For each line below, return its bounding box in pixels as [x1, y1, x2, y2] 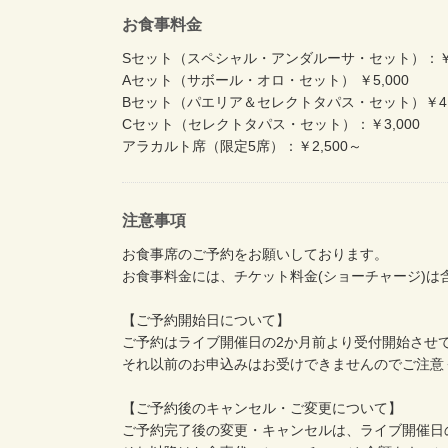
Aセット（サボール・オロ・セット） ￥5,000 [122, 71, 409, 88]
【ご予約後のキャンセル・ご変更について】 [122, 399, 402, 416]
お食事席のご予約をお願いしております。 [122, 245, 388, 262]
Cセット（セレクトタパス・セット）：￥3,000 [122, 115, 420, 132]
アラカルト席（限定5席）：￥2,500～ [122, 137, 362, 154]
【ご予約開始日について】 [122, 311, 290, 328]
